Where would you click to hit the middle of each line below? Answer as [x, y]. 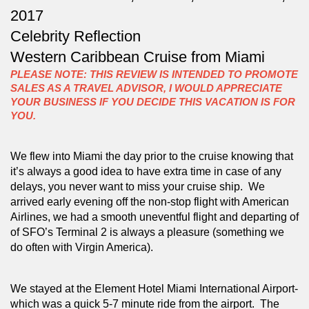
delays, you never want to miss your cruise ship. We [138, 186]
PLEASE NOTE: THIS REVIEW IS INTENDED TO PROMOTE [154, 74]
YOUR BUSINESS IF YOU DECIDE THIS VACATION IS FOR [153, 101]
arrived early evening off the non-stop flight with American [150, 201]
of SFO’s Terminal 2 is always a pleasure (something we [147, 232]
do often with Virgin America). [84, 247]
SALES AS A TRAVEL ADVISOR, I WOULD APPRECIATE [146, 88]
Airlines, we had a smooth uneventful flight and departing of [154, 217]
